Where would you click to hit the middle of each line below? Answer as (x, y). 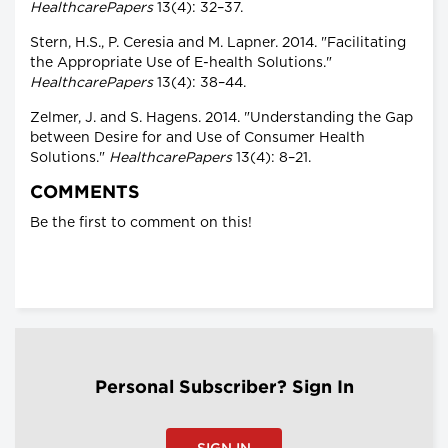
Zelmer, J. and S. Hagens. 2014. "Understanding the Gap (221, 118)
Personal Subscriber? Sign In (224, 388)
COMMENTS (85, 193)
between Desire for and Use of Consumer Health (197, 138)
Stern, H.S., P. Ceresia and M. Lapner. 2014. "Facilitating (218, 43)
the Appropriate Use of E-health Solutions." (181, 63)
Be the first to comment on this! (141, 223)
